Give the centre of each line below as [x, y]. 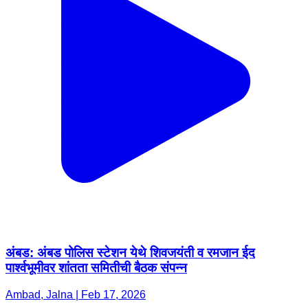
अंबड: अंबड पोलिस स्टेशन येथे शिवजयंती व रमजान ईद [130, 252]
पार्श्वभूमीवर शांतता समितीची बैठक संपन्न [96, 267]
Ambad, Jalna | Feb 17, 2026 [76, 294]
